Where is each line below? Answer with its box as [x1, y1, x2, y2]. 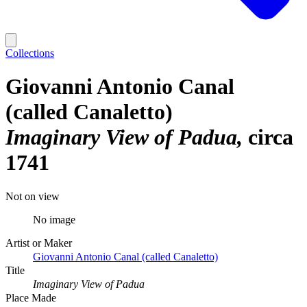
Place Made [5, 291, 56, 304]
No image [33, 213, 75, 225]
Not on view [5, 190, 60, 202]
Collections [5, 47, 54, 59]
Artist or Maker [5, 236, 72, 249]
